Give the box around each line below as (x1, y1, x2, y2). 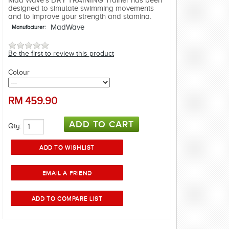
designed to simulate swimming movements (8, 4, 154, 13)
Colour (8, 68, 30, 76)
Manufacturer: (11, 24, 45, 31)
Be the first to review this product (8, 49, 114, 57)
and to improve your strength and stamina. (8, 12, 151, 21)
